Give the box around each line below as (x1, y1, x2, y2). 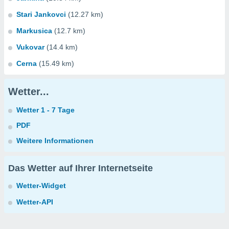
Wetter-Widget (16, 181, 66, 190)
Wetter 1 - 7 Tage (16, 106, 75, 114)
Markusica (16, 27, 52, 35)
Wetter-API (16, 198, 53, 206)
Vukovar (16, 43, 44, 51)
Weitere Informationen (16, 136, 94, 145)
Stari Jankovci (16, 10, 66, 18)
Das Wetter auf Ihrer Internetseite (8, 163, 153, 173)
